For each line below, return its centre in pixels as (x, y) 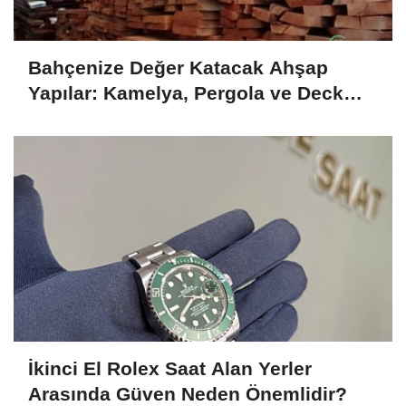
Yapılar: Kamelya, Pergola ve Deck (186, 92)
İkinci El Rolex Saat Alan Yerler (170, 368)
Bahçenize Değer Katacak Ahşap (178, 67)
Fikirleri (63, 118)
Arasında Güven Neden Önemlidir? (188, 393)
